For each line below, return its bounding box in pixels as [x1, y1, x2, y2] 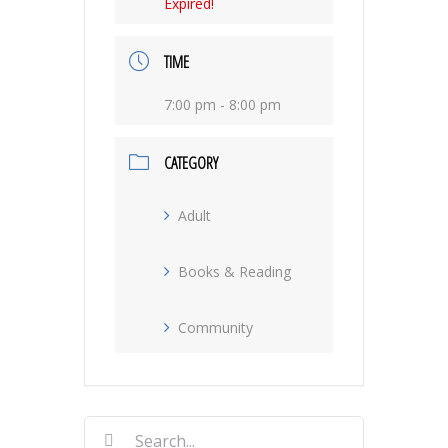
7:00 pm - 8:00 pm [164, 95, 281, 115]
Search [83, 415, 135, 437]
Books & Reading [178, 262, 291, 282]
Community [178, 318, 253, 338]
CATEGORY [164, 152, 218, 175]
